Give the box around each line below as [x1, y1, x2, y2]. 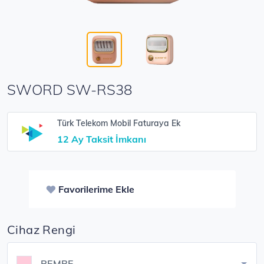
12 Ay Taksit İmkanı [57, 133, 146, 145]
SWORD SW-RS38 [7, 81, 132, 98]
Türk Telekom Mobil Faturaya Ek [57, 118, 180, 128]
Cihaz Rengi [7, 222, 76, 237]
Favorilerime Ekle [58, 183, 134, 195]
